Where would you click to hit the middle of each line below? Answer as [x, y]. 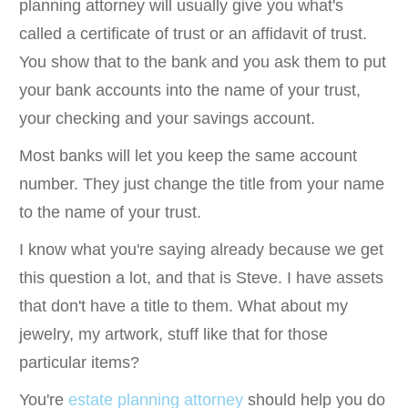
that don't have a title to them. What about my [184, 306]
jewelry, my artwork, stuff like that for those [173, 334]
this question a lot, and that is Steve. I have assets [201, 277]
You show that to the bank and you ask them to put [203, 61]
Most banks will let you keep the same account [188, 155]
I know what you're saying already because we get [201, 249]
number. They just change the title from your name [202, 184]
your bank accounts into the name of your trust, [190, 90]
